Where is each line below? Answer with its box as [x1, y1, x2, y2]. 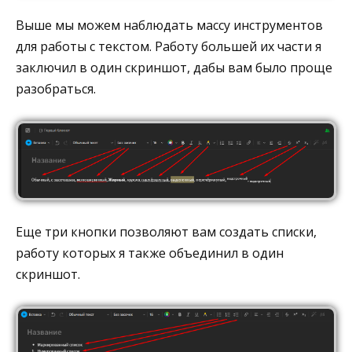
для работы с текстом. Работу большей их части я [16, 37, 321, 55]
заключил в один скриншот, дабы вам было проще [16, 58, 332, 76]
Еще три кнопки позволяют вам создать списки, [16, 222, 317, 240]
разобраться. [16, 79, 96, 97]
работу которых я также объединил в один [16, 244, 284, 262]
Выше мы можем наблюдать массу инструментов [16, 16, 323, 34]
